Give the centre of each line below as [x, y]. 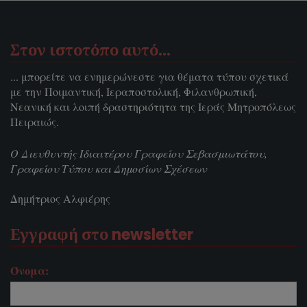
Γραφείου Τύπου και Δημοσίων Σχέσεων [109, 169]
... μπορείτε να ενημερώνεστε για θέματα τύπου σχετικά [149, 77]
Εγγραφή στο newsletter [102, 235]
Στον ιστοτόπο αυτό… [90, 51]
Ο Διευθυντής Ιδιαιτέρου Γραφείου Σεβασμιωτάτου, [139, 153]
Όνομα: [29, 271]
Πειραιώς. [35, 122]
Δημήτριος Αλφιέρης [60, 199]
